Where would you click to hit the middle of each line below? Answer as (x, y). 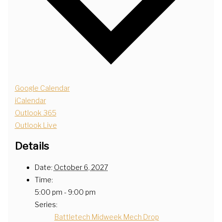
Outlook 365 (35, 112)
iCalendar (30, 100)
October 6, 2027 (81, 167)
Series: (46, 204)
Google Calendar (42, 88)
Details (32, 146)
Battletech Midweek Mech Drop (107, 217)
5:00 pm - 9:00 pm (65, 192)
